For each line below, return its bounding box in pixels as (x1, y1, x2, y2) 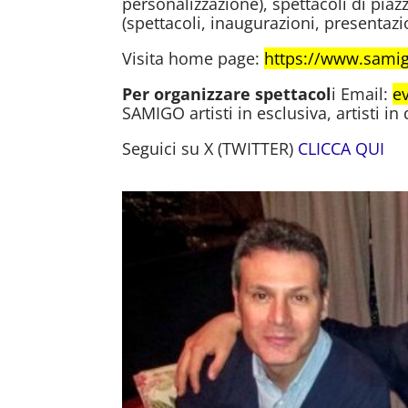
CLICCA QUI (298, 138, 385, 160)
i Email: (331, 83, 393, 106)
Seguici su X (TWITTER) (122, 138, 299, 160)
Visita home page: (122, 47, 265, 70)
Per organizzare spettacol (122, 83, 332, 106)
